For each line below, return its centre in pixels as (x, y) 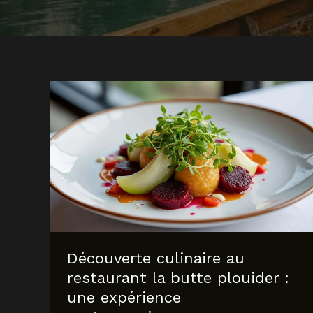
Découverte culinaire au (156, 259)
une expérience (124, 298)
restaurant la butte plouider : (178, 278)
